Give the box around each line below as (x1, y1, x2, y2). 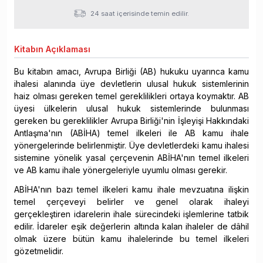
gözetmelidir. (14, 246, 63, 257)
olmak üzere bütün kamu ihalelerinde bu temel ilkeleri (14, 234, 249, 244)
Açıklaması (43, 44, 90, 55)
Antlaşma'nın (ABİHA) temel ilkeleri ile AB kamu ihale (14, 128, 249, 139)
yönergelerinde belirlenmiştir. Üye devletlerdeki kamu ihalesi (14, 140, 249, 151)
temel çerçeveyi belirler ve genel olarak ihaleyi (14, 197, 249, 207)
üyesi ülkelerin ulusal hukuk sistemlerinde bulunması (14, 103, 249, 114)
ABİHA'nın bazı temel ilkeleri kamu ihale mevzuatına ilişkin (14, 184, 249, 195)
